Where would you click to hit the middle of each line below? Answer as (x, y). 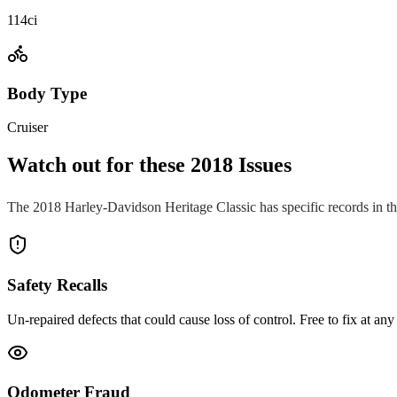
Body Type (47, 93)
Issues (262, 165)
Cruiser (27, 128)
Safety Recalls (57, 284)
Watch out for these (99, 165)
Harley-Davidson (113, 207)
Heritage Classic (210, 207)
